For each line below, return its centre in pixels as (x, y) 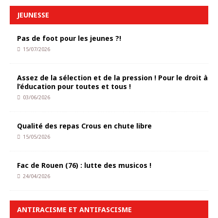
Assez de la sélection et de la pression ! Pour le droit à (112, 78)
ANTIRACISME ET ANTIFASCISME (74, 209)
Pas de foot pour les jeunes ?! (69, 38)
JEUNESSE (33, 15)
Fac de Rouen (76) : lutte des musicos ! (84, 165)
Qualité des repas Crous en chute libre (84, 126)
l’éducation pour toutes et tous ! (74, 86)
